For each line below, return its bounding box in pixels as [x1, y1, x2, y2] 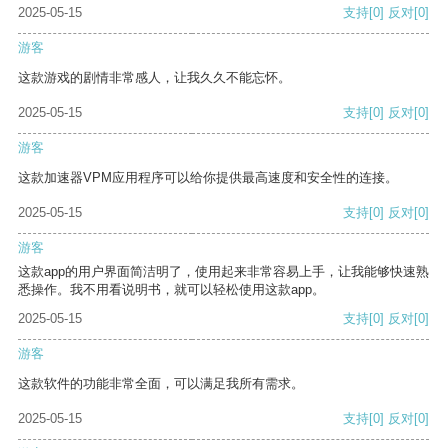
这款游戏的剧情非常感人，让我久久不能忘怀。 [18, 70, 291, 86]
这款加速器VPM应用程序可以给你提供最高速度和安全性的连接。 [18, 170, 398, 186]
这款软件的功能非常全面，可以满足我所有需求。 [18, 376, 304, 392]
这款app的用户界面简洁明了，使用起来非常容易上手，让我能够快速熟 [18, 264, 429, 280]
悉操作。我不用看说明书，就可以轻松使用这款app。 [18, 282, 325, 298]
